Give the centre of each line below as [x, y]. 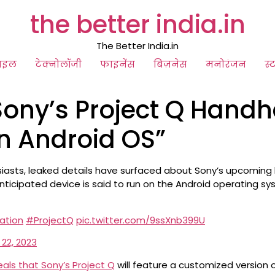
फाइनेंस [118, 64]
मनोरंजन [226, 64]
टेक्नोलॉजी [58, 64]
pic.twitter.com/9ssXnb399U [141, 220]
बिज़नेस [170, 64]
